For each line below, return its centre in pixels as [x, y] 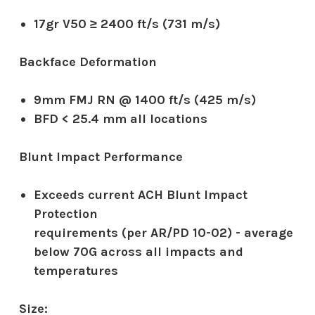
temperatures [76, 270]
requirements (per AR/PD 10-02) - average [163, 232]
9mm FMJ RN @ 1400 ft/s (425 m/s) [144, 99]
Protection [65, 213]
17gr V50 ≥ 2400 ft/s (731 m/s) [127, 24]
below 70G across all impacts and [138, 251]
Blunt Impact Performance [101, 156]
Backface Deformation [88, 62]
